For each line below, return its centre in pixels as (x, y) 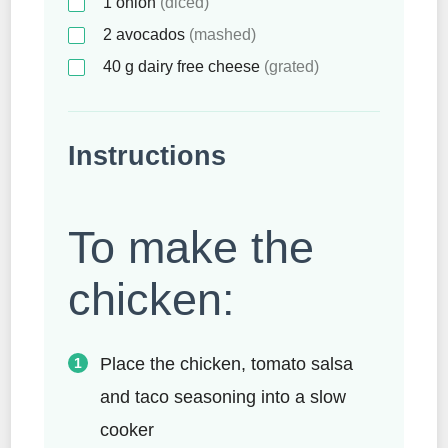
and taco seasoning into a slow (223, 397)
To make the (191, 247)
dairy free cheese (199, 66)
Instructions (147, 155)
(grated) (291, 66)
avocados (152, 34)
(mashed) (222, 34)
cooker (127, 430)
